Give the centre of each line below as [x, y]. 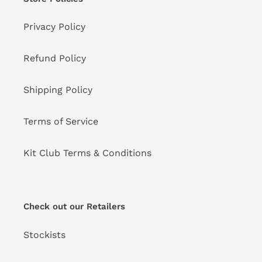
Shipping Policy [58, 90]
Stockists [44, 235]
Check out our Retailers [74, 207]
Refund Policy [55, 58]
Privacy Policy [54, 27]
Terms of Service [61, 122]
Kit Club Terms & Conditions [87, 153]
